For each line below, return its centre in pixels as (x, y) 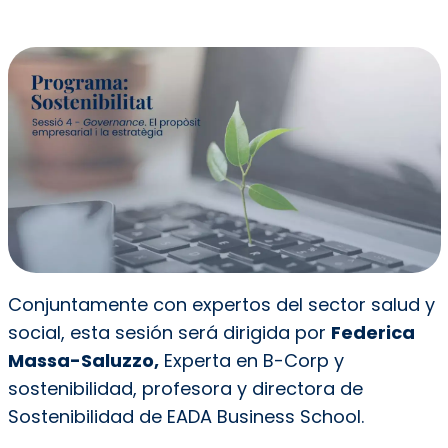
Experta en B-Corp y (251, 361)
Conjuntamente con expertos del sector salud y (221, 305)
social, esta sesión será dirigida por (169, 333)
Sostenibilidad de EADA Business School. (185, 417)
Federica (372, 333)
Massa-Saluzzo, (83, 361)
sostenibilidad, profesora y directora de (185, 389)
